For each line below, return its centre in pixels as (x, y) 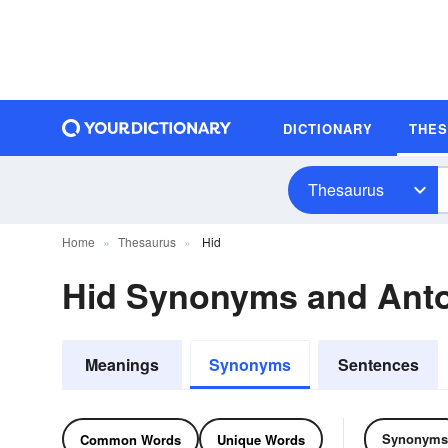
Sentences (378, 364)
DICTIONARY (328, 128)
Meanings (122, 364)
